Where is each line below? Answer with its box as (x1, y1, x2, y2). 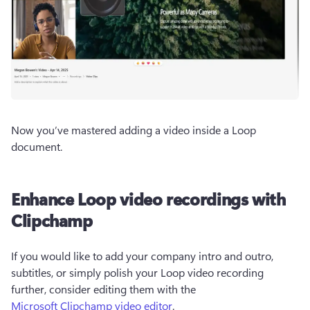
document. (11, 138, 65, 154)
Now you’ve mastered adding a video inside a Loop (11, 122, 256, 137)
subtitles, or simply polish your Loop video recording (11, 264, 264, 280)
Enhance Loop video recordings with (11, 187, 286, 210)
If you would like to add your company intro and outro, (11, 248, 273, 263)
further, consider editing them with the (11, 281, 199, 296)
